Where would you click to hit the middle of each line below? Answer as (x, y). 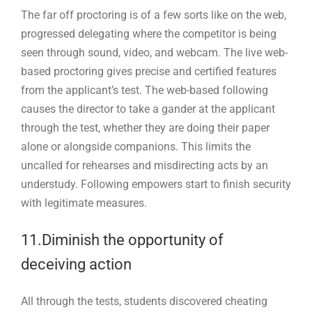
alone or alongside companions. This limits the (136, 146)
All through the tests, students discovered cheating (144, 301)
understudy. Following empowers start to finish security (156, 184)
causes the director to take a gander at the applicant (148, 109)
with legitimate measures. (84, 203)
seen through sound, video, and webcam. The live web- (154, 52)
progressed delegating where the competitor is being (149, 33)
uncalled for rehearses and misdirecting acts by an (145, 165)
